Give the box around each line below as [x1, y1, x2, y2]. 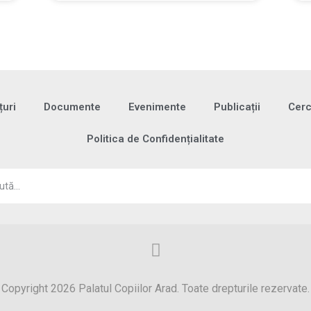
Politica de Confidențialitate [87, 132, 224, 145]
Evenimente [128, 100, 186, 113]
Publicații [213, 100, 260, 113]
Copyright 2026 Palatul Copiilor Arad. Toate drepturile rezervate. [1, 281, 310, 295]
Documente [43, 100, 101, 113]
